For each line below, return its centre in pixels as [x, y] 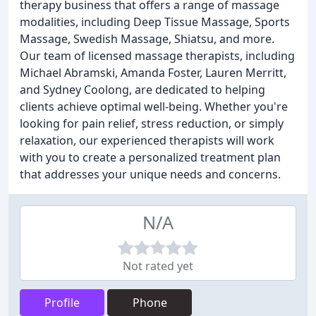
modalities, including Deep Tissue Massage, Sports [155, 22]
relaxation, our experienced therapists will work [147, 140]
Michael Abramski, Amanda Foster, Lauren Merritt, [153, 73]
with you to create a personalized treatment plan [150, 157]
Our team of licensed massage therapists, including [157, 56]
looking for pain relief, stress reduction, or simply [152, 123]
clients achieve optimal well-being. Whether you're [154, 107]
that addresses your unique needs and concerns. [150, 174]
